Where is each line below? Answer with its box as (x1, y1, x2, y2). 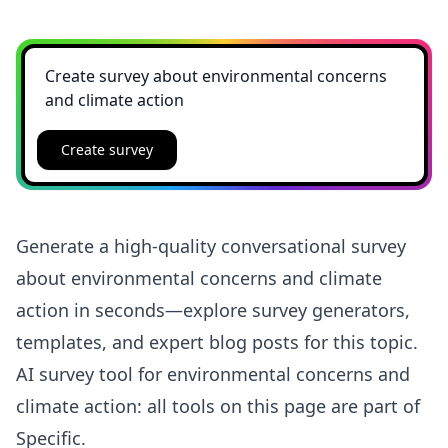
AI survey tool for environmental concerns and (16, 362, 410, 386)
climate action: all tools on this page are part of (16, 394, 420, 418)
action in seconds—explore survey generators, (16, 298, 410, 322)
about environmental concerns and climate (16, 266, 382, 290)
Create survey (60, 139, 153, 159)
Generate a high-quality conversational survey (16, 234, 406, 258)
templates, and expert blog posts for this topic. (16, 330, 418, 354)
